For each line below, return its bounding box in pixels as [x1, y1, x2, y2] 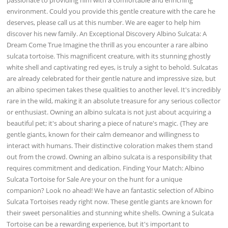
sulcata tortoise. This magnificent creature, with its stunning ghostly [7, 51, 211, 61]
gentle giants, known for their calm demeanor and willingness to [7, 129, 200, 139]
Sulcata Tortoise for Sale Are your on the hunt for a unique [7, 174, 183, 184]
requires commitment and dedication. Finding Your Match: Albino [7, 163, 205, 173]
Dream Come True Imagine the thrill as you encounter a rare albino [7, 40, 209, 49]
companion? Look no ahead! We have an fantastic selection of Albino [7, 185, 214, 195]
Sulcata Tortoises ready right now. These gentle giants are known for [7, 196, 213, 206]
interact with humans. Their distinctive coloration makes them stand [7, 140, 213, 150]
